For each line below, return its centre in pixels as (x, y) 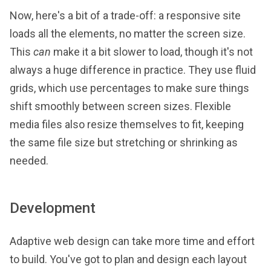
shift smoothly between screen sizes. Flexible (120, 106)
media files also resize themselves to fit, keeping (127, 124)
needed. (29, 161)
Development (53, 208)
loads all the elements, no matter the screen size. (128, 34)
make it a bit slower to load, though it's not (152, 52)
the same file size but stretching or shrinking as (124, 142)
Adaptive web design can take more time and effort (132, 241)
